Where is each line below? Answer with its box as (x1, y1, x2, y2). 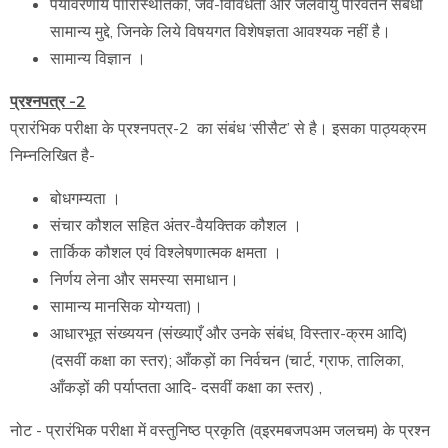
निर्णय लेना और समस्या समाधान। (50, 269, 243, 291)
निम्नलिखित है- (10, 145, 95, 167)
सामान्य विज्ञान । (50, 48, 146, 70)
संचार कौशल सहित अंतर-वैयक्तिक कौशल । (50, 215, 302, 237)
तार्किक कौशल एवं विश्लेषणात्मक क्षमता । (50, 242, 286, 264)
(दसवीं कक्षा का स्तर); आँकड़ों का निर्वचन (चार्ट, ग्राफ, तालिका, (50, 350, 404, 372)
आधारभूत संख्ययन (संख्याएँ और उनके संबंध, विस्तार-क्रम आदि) (50, 323, 408, 345)
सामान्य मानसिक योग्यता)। (50, 296, 203, 318)
